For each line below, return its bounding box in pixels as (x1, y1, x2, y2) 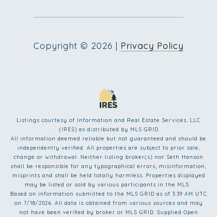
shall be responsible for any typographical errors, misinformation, (11, 163, 206, 170)
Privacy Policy (121, 40, 184, 52)
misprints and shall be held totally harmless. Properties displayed (12, 172, 205, 179)
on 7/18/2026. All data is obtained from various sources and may (14, 200, 203, 207)
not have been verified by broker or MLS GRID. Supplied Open (19, 209, 198, 216)
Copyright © (33, 40, 88, 52)
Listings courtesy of (16, 117, 77, 124)
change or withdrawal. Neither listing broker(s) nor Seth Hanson (14, 154, 203, 161)
